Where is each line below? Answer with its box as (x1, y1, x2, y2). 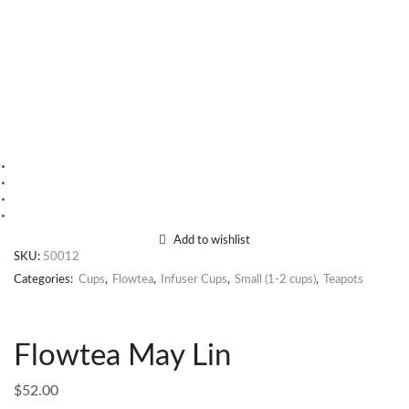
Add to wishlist (173, 235, 250, 246)
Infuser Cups (161, 274, 227, 286)
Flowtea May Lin (14, 340, 231, 372)
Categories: (14, 274, 76, 286)
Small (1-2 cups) (235, 274, 316, 286)
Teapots (323, 274, 363, 286)
